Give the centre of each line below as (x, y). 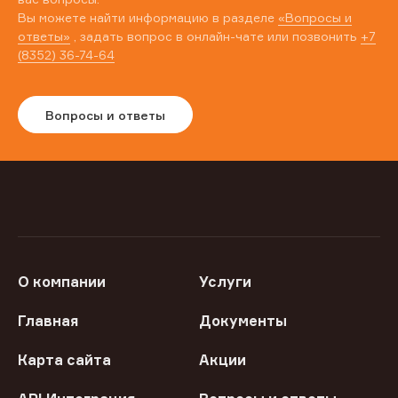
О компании (62, 282)
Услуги (225, 282)
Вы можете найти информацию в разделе (148, 18)
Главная (48, 321)
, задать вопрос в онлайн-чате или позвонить (215, 36)
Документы (243, 321)
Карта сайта (64, 360)
